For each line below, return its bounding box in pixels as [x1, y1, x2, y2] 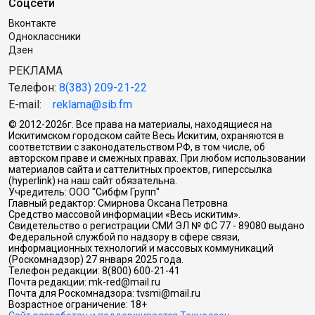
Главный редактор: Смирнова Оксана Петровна [8, 198, 228, 210]
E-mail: [8, 98, 53, 112]
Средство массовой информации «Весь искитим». [8, 209, 240, 221]
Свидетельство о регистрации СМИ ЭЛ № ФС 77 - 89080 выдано [8, 220, 304, 232]
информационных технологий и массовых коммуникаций [8, 243, 274, 255]
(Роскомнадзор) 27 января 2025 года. [8, 254, 184, 266]
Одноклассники [8, 31, 81, 43]
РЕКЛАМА [8, 64, 63, 78]
